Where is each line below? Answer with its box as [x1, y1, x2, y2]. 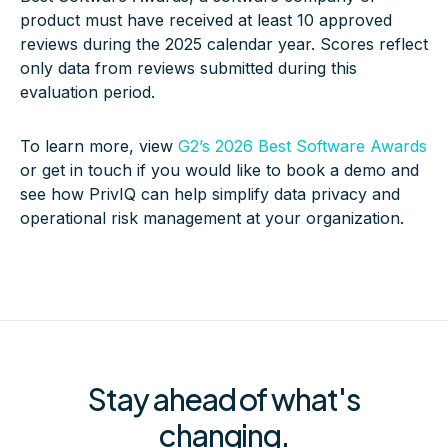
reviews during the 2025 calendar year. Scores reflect [20, 34, 428, 54]
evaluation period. [20, 82, 155, 102]
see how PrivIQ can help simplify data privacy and [20, 184, 400, 204]
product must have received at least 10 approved [20, 10, 392, 30]
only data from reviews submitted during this [20, 58, 357, 78]
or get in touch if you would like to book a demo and [20, 160, 419, 180]
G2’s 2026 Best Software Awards [178, 136, 427, 156]
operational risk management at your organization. [20, 208, 404, 228]
